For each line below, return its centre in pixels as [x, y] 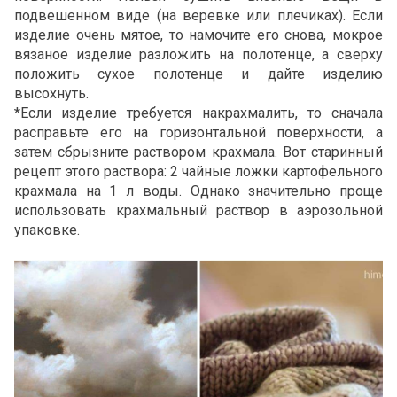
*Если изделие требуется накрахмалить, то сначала [198, 113]
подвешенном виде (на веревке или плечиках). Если [198, 15]
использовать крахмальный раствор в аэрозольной [198, 210]
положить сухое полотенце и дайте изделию [198, 74]
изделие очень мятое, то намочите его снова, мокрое [198, 35]
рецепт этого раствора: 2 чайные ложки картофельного [198, 171]
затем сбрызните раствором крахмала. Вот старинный [198, 152]
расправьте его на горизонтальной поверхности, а [198, 132]
